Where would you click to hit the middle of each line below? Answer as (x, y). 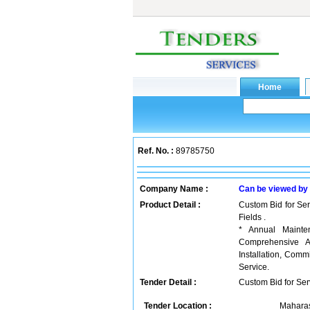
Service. (254, 267)
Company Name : (174, 189)
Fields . (252, 217)
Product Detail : (170, 205)
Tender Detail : (168, 282)
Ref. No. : (156, 151)
